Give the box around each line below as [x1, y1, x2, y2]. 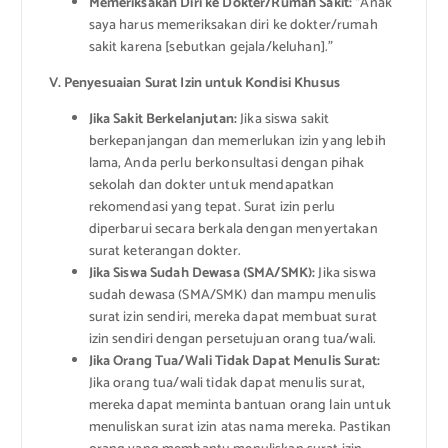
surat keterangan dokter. [88, 240, 241, 264]
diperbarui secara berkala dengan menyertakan [88, 218, 378, 242]
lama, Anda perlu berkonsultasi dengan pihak [88, 152, 365, 176]
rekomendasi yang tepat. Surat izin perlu [88, 196, 336, 220]
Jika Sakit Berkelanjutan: [88, 108, 238, 132]
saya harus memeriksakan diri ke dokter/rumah [88, 14, 378, 38]
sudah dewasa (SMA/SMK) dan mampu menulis [88, 284, 377, 308]
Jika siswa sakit [237, 108, 330, 132]
